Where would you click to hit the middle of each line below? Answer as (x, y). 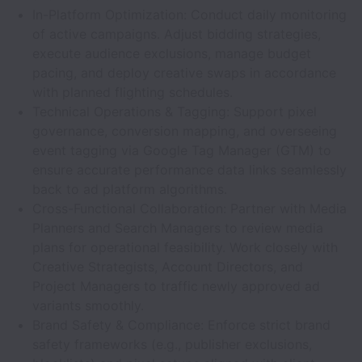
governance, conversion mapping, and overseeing (185, 131)
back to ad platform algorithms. (130, 189)
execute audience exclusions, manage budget (172, 53)
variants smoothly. (88, 305)
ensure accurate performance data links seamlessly (189, 170)
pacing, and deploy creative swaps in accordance (184, 73)
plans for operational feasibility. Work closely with (185, 247)
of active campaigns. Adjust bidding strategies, (177, 34)
